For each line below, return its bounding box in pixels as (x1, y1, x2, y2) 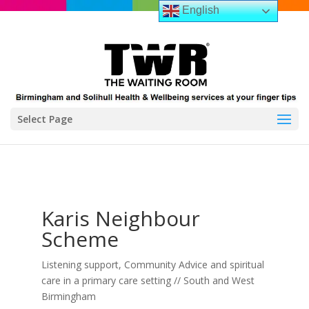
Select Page (17, 112, 72, 126)
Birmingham (41, 290, 96, 303)
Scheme (41, 225, 119, 253)
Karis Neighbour (41, 204, 200, 232)
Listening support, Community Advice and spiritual (41, 258, 264, 271)
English (179, 4, 220, 17)
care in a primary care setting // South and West (41, 274, 255, 287)
